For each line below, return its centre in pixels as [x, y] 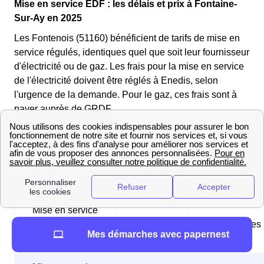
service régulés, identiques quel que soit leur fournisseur [132, 52]
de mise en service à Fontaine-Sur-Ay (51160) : [112, 149]
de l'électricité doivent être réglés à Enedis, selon [116, 81]
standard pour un [65, 225]
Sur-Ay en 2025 [48, 18]
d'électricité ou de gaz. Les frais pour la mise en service [129, 67]
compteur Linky [65, 239]
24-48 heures [233, 225]
